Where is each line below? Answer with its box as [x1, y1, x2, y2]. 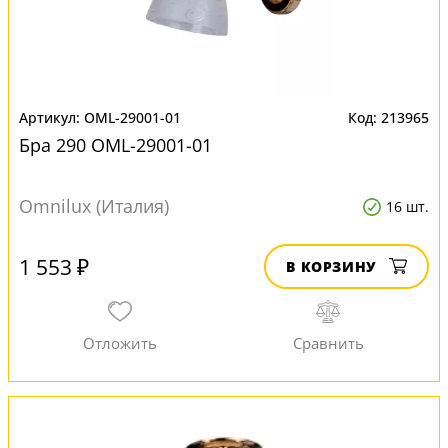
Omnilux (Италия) [19, 194, 169, 218]
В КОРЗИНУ [286, 257, 377, 276]
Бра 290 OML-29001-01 [19, 133, 212, 157]
